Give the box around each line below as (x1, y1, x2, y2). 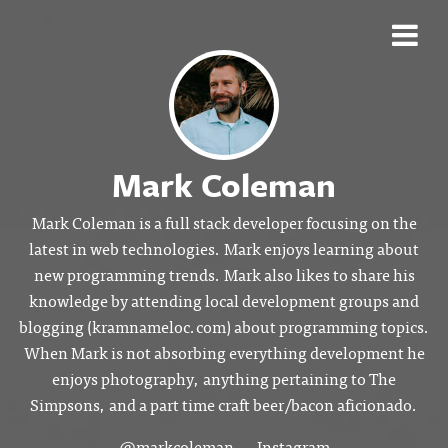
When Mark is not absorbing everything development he (23, 339, 425, 365)
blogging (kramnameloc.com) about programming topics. (18, 313, 430, 339)
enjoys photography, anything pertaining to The (52, 365, 396, 391)
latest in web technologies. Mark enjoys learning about (29, 235, 419, 261)
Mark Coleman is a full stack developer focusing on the (31, 209, 417, 235)
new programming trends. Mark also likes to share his (33, 261, 415, 287)
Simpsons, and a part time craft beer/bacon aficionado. (30, 391, 418, 417)
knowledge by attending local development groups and (29, 287, 419, 313)
